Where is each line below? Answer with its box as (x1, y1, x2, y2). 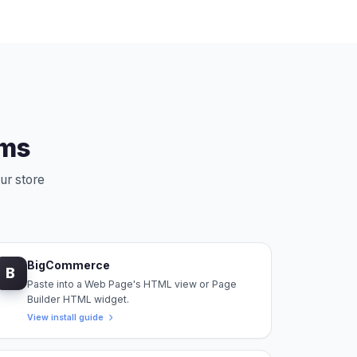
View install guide (27, 312, 104, 323)
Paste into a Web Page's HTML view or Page (27, 277, 237, 290)
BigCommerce (27, 258, 111, 273)
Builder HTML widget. (27, 292, 130, 305)
